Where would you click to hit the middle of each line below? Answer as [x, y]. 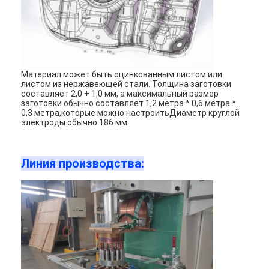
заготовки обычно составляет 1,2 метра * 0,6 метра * [129, 103]
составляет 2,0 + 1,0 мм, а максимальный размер [120, 93]
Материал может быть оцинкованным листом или [122, 74]
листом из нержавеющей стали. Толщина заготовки [126, 84]
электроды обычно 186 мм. [75, 122]
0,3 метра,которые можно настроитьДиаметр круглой [131, 113]
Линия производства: [83, 163]
